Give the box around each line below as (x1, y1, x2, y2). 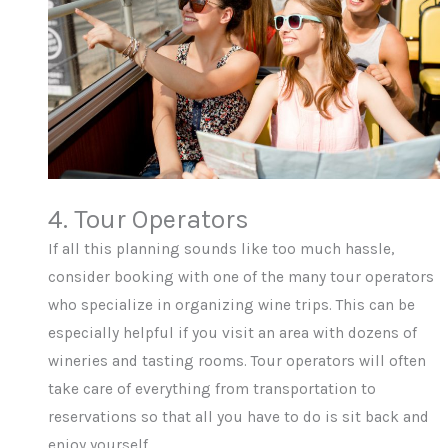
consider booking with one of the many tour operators (48, 267, 435, 286)
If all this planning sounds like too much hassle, (48, 239, 395, 258)
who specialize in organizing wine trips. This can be (48, 295, 416, 314)
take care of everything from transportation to (48, 379, 377, 398)
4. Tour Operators (48, 203, 250, 235)
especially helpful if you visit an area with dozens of (48, 323, 418, 342)
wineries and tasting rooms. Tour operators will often (48, 351, 427, 370)
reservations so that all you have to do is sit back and (48, 407, 430, 426)
